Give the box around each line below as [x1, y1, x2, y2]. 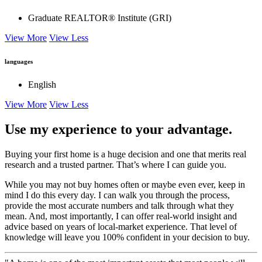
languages [5, 57, 33, 65]
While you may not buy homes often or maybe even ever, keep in [5, 179, 245, 189]
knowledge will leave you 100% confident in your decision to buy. [5, 232, 250, 242]
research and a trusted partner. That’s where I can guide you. [5, 159, 229, 170]
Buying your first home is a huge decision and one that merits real [5, 149, 246, 159]
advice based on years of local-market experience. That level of [5, 221, 237, 232]
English [28, 79, 56, 89]
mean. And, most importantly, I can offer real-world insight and [5, 211, 237, 221]
